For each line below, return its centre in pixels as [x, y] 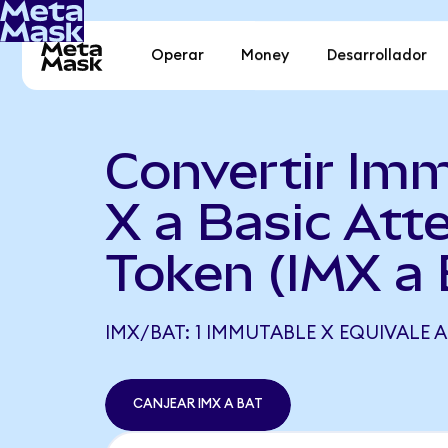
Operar [178, 56]
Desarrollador [376, 56]
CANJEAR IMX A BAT [197, 404]
